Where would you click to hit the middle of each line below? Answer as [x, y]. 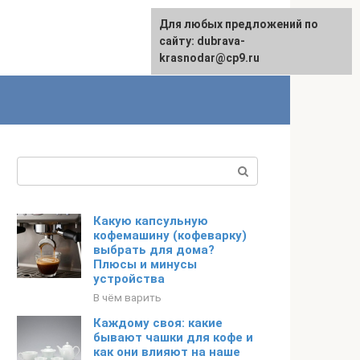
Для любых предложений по [239, 24]
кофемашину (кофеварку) [170, 235]
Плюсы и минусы [145, 264]
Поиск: [37, 166]
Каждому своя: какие [158, 323]
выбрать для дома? [154, 250]
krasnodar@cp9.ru [209, 58]
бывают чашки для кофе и [173, 337]
